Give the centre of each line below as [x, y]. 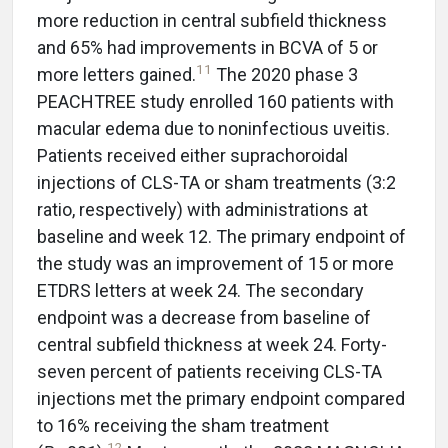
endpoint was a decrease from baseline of [204, 317]
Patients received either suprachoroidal [192, 155]
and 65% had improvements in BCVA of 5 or [207, 47]
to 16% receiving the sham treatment [183, 425]
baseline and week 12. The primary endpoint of [221, 236]
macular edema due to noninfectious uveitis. [213, 128]
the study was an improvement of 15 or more [215, 263]
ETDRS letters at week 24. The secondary [200, 290]
